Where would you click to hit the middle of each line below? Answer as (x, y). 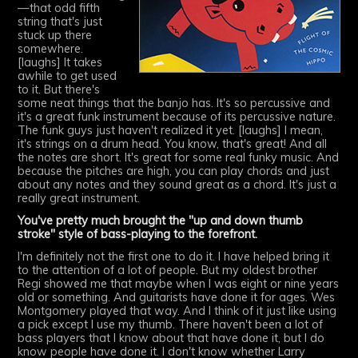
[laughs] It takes (60, 63)
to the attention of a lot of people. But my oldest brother (168, 270)
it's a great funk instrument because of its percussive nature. (177, 117)
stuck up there (55, 36)
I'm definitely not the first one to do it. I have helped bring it (174, 257)
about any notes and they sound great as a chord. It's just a (177, 185)
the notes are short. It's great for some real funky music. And (179, 158)
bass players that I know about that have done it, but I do (171, 338)
